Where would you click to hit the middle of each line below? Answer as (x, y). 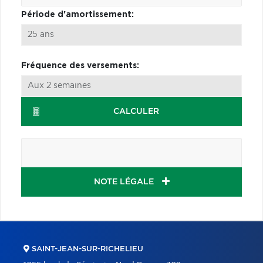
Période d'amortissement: (77, 14)
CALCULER (136, 111)
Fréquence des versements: (80, 65)
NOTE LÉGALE (125, 182)
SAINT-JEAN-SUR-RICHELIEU (86, 249)
